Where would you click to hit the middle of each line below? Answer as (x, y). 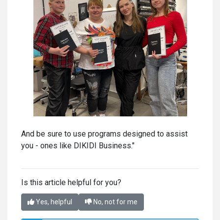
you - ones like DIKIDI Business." (78, 146)
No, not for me (115, 202)
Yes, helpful (53, 202)
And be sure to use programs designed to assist (104, 134)
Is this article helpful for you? (71, 182)
